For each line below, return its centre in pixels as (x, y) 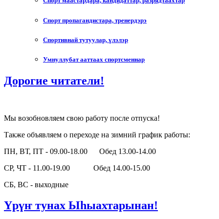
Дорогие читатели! (54, 81)
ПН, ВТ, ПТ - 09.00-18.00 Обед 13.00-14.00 (80, 151)
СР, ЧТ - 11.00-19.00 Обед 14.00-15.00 (77, 168)
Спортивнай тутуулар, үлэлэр (86, 40)
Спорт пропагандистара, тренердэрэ (95, 20)
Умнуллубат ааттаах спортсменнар (94, 59)
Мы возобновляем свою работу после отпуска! (83, 118)
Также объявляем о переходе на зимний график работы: (97, 134)
